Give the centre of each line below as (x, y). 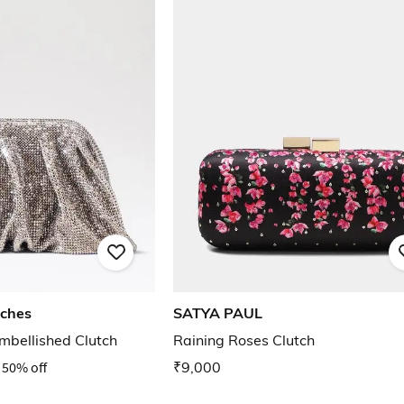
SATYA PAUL (218, 313)
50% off (24, 367)
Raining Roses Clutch (244, 340)
